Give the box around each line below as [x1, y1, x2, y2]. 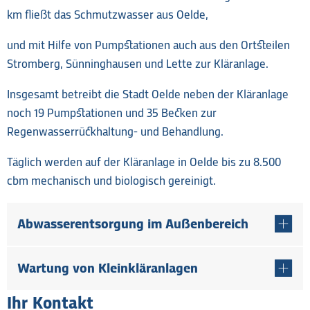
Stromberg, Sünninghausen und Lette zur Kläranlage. [7, 59, 268, 71]
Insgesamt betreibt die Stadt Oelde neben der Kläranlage [7, 89, 289, 101]
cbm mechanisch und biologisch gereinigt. [7, 176, 216, 188]
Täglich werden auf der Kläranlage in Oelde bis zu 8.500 [7, 157, 281, 169]
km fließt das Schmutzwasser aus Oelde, [7, 10, 211, 21]
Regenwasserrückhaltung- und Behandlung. [7, 127, 224, 138]
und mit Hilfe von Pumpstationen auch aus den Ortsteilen [7, 40, 290, 52]
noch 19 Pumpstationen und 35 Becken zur [7, 108, 217, 120]
